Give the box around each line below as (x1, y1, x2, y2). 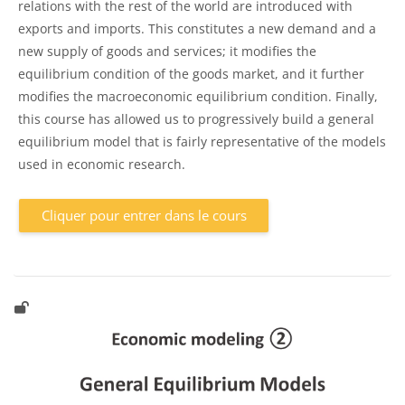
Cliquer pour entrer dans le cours (41, 206, 247, 225)
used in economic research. (18, 155, 185, 174)
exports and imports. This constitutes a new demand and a (18, 20, 376, 38)
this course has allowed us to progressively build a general (18, 110, 374, 128)
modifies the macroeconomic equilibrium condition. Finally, (18, 88, 378, 106)
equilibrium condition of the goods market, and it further (18, 65, 364, 83)
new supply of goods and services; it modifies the (18, 42, 316, 61)
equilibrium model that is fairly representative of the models (18, 133, 386, 151)
